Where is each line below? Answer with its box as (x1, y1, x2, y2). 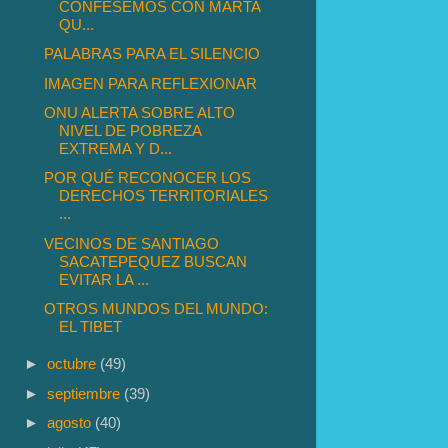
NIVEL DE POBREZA (59, 122, 202, 140)
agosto (47, 414, 96, 432)
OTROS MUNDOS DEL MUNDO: (44, 300, 269, 318)
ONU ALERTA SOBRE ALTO (44, 104, 236, 122)
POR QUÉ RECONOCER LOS (44, 169, 252, 187)
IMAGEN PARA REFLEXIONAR (44, 74, 258, 92)
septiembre (47, 384, 125, 402)
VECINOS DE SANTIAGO (44, 234, 220, 252)
